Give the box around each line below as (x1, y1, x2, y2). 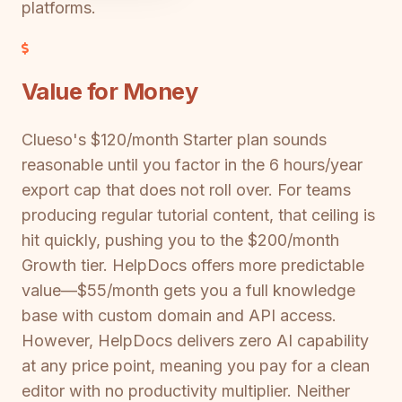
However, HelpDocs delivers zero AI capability (22, 330, 369, 350)
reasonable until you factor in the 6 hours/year (22, 154, 363, 174)
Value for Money (22, 77, 198, 106)
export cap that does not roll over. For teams (22, 179, 351, 199)
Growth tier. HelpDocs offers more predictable (22, 255, 364, 275)
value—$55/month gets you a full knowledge (22, 280, 355, 300)
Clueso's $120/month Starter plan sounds (22, 129, 327, 149)
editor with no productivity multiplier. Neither (22, 380, 350, 400)
